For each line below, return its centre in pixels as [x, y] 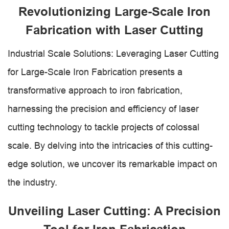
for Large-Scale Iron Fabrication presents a [95, 72]
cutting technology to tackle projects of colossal [104, 127]
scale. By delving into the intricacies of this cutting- [110, 145]
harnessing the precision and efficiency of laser [103, 109]
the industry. [32, 182]
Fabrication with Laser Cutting [114, 30]
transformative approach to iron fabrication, [95, 90]
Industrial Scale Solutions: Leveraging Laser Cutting [113, 53]
